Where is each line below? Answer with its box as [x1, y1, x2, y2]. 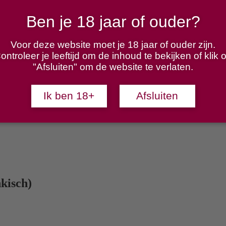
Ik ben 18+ [43, 89, 94, 102]
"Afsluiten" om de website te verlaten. [33, 62, 193, 72]
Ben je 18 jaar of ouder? [26, 13, 200, 31]
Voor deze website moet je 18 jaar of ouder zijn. [11, 39, 215, 50]
